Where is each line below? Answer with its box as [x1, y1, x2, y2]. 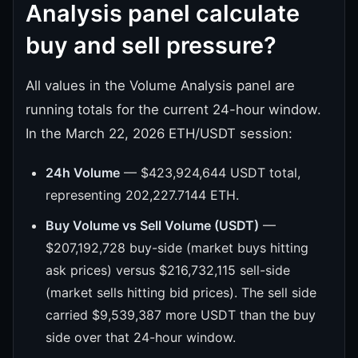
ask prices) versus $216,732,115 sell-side [46, 261, 290, 278]
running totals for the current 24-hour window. [26, 101, 321, 117]
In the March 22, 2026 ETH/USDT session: [26, 125, 292, 141]
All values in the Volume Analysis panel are [26, 77, 295, 93]
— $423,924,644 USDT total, [120, 164, 300, 181]
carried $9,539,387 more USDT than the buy [46, 306, 316, 323]
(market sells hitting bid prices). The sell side [46, 284, 316, 300]
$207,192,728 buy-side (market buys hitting [46, 239, 308, 256]
